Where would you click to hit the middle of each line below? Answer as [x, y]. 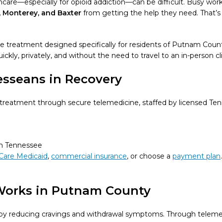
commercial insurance [89, 156]
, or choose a [150, 156]
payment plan [196, 156]
